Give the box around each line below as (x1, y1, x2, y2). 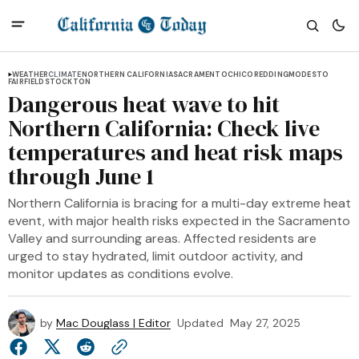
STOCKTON (44, 77, 91, 87)
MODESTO (288, 70, 329, 79)
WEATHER (12, 70, 49, 79)
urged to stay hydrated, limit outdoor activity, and (8, 248, 303, 264)
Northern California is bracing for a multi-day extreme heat (8, 195, 351, 212)
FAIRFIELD (8, 77, 45, 87)
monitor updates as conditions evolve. (8, 265, 233, 282)
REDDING (253, 70, 288, 79)
